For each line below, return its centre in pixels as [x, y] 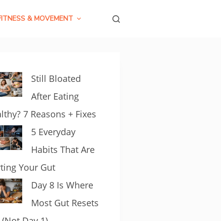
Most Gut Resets [65, 203]
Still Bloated [56, 78]
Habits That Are [63, 149]
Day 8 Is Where [62, 185]
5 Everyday [54, 132]
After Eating [55, 96]
